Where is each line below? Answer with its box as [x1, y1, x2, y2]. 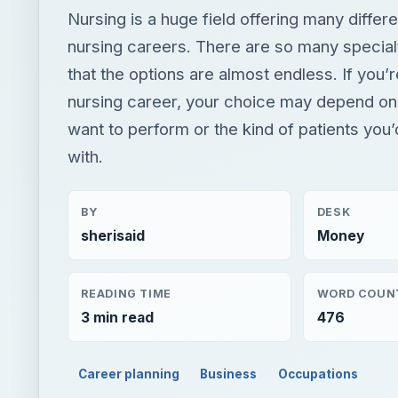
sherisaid [81, 84, 146, 102]
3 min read [81, 166, 155, 184]
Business [200, 224, 258, 239]
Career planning [77, 224, 179, 239]
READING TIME [81, 143, 171, 157]
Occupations [278, 224, 359, 239]
